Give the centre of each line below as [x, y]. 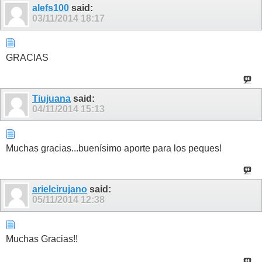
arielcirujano [60, 189]
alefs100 [51, 8]
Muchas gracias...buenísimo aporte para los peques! [114, 149]
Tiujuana [51, 98]
